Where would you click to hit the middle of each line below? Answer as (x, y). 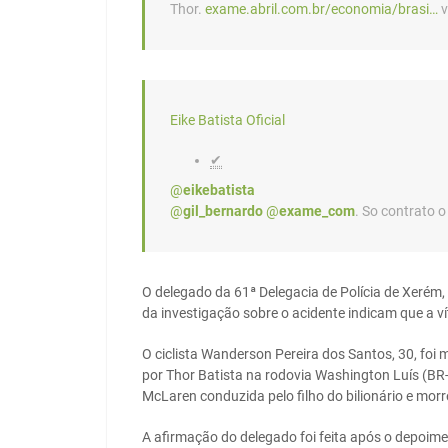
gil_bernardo (223, 211)
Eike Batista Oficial (227, 120)
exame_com (317, 211)
